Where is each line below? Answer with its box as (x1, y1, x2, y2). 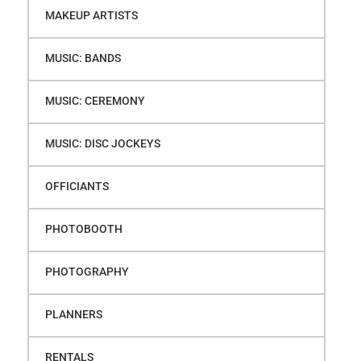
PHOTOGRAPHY (44, 264, 129, 278)
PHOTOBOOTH (44, 222, 122, 235)
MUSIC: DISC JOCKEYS (44, 136, 160, 150)
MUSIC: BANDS (44, 51, 121, 64)
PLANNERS (44, 307, 102, 321)
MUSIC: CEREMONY (44, 93, 145, 107)
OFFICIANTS (44, 179, 109, 193)
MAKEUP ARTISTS (44, 8, 138, 22)
